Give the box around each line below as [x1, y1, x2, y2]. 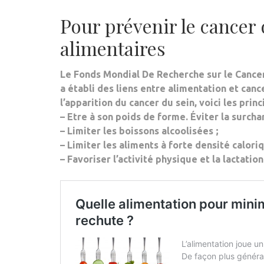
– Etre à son [60, 111, 115, 122]
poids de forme [115, 111, 186, 122]
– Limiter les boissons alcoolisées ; [60, 126, 219, 136]
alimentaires [60, 35, 166, 61]
